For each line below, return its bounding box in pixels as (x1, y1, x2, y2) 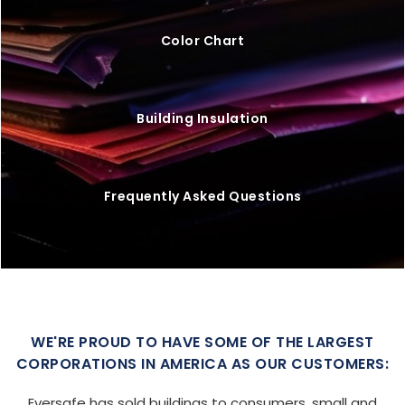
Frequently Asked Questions (103, 187, 302, 206)
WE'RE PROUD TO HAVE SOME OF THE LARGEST (31, 332, 374, 353)
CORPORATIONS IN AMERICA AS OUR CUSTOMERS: (15, 353, 390, 375)
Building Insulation (137, 109, 268, 128)
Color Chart (160, 32, 245, 51)
